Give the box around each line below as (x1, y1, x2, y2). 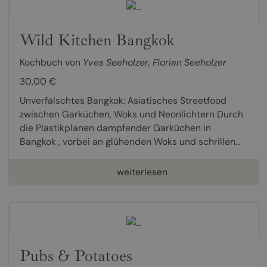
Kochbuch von (19, 56, 83, 69)
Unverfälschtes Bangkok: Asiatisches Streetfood (19, 94, 226, 107)
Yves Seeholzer (82, 56, 148, 69)
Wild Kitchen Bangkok (19, 30, 175, 51)
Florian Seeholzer (152, 56, 226, 69)
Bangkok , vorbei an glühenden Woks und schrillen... (19, 135, 241, 148)
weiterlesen (116, 166, 167, 179)
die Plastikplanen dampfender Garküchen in (19, 122, 211, 135)
